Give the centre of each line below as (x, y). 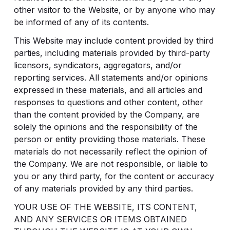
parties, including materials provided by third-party (112, 53)
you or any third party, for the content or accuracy (114, 176)
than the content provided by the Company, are (107, 114)
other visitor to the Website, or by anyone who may (114, 10)
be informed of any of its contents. (81, 22)
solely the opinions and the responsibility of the (106, 127)
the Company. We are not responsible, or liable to (111, 164)
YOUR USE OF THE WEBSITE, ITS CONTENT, (105, 207)
